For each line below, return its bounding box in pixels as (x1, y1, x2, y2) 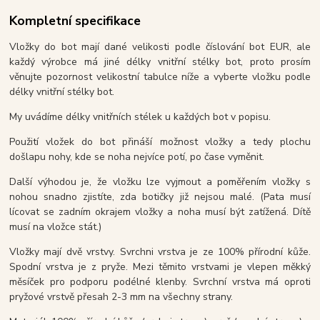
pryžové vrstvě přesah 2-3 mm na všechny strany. (9, 289, 234, 304)
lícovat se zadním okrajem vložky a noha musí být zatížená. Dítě (9, 204, 311, 219)
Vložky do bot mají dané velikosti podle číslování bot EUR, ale (9, 39, 311, 54)
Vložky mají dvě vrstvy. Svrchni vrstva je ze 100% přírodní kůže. (9, 244, 311, 259)
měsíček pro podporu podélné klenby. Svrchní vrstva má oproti (9, 274, 311, 289)
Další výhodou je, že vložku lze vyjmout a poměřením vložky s (9, 174, 311, 189)
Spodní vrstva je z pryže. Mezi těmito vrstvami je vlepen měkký (9, 259, 311, 274)
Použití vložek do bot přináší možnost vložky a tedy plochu (9, 134, 311, 149)
